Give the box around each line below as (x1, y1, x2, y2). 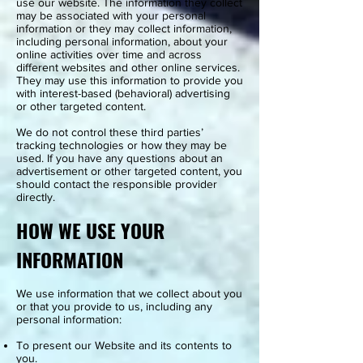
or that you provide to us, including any (16, 300, 212, 313)
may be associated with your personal (16, 9, 206, 22)
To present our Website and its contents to (16, 339, 232, 352)
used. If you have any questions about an (16, 152, 223, 164)
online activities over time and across (16, 48, 202, 61)
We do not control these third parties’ (16, 126, 203, 139)
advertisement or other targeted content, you (16, 164, 242, 177)
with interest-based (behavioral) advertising (16, 87, 230, 100)
